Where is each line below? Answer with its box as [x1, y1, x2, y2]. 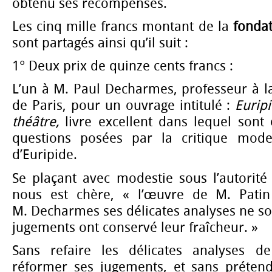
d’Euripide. [12, 147, 77, 163]
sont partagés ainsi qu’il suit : [12, 35, 188, 51]
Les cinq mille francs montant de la [12, 18, 233, 35]
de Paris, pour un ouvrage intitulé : [12, 98, 236, 114]
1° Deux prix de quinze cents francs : [12, 58, 233, 75]
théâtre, [12, 114, 66, 131]
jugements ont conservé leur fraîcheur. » [12, 219, 258, 236]
